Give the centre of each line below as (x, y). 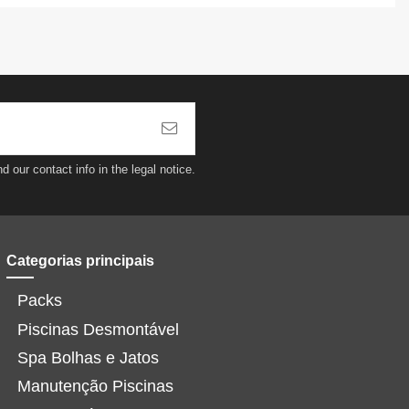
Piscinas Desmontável (98, 329)
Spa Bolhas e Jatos (88, 357)
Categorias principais (80, 260)
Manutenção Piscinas (95, 387)
